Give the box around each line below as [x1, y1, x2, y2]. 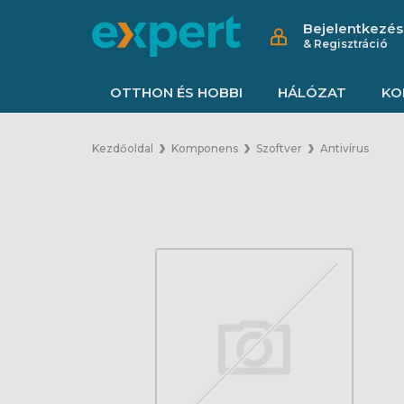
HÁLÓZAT [278, 83, 347, 101]
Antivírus [320, 142, 369, 155]
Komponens [171, 142, 238, 155]
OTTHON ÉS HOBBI [109, 83, 243, 101]
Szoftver [256, 142, 302, 155]
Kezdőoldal [92, 142, 153, 155]
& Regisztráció [303, 36, 388, 50]
